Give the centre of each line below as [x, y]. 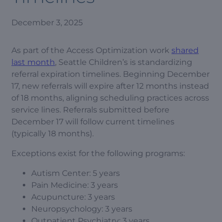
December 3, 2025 [47, 23]
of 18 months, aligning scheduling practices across [110, 98]
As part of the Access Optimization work [91, 50]
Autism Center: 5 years [76, 173]
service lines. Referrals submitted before [90, 110]
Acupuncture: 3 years [73, 197]
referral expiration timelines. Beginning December [111, 74]
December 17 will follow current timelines [93, 122]
